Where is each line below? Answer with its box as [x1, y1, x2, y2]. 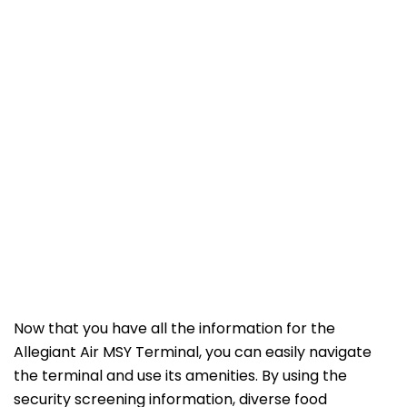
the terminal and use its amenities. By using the [14, 365, 347, 387]
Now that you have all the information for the [14, 318, 335, 340]
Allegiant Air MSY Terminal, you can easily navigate [14, 342, 372, 363]
